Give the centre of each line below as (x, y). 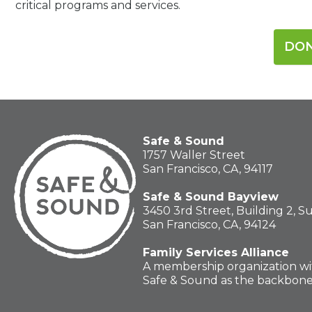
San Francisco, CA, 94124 (209, 225)
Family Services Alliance (216, 253)
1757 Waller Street (194, 155)
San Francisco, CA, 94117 (208, 169)
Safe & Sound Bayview (211, 197)
